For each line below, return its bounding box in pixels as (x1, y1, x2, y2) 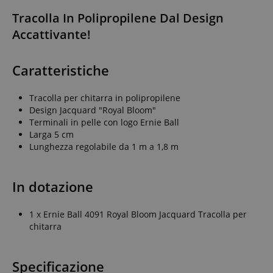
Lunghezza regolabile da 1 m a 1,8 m (29, 140, 179, 152)
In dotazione (12, 177, 93, 196)
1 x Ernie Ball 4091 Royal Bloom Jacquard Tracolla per (29, 208, 247, 220)
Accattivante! (12, 26, 91, 43)
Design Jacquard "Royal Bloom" (29, 104, 156, 116)
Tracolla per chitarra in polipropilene (29, 91, 180, 104)
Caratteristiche (12, 60, 109, 80)
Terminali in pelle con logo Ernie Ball (29, 116, 179, 128)
